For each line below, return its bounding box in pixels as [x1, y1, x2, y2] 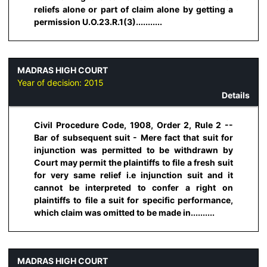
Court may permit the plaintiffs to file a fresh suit [34, 157, 233, 168]
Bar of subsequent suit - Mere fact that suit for [34, 132, 233, 143]
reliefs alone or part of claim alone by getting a [34, 4, 233, 15]
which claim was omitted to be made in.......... [34, 207, 215, 218]
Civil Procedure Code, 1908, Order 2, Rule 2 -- [34, 120, 233, 131]
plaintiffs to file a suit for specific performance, [34, 195, 233, 206]
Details [222, 89, 250, 100]
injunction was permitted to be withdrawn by [34, 145, 233, 156]
